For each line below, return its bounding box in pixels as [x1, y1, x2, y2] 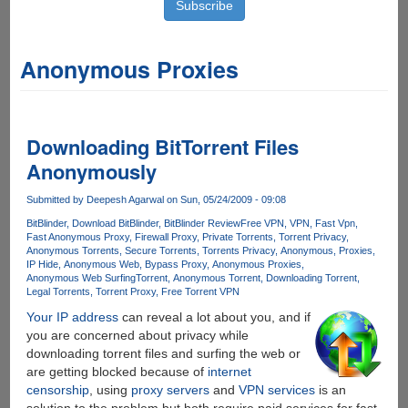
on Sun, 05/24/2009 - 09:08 [163, 194, 286, 205]
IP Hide [25, 259, 58, 270]
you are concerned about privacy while [25, 328, 249, 343]
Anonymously [25, 157, 157, 186]
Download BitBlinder [71, 218, 158, 229]
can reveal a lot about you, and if [117, 310, 311, 325]
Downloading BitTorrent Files [25, 132, 299, 161]
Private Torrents [201, 231, 273, 243]
